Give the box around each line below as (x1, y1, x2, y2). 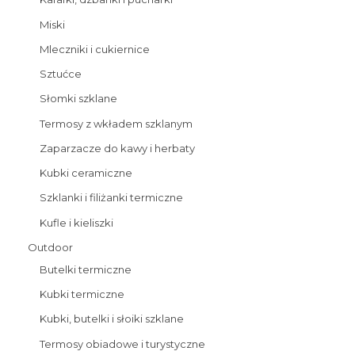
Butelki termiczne (40, 262, 132, 276)
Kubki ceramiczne (40, 166, 132, 180)
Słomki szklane (40, 92, 117, 105)
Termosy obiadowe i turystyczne (40, 337, 205, 350)
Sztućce (40, 67, 82, 81)
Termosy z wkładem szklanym (40, 116, 193, 130)
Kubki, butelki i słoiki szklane (40, 312, 184, 326)
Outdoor (28, 240, 73, 254)
